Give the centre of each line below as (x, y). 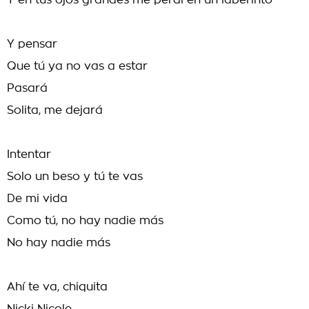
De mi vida (37, 199)
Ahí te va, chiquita (57, 287)
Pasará (27, 88)
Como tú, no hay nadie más (85, 221)
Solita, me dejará (55, 110)
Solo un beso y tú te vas (75, 177)
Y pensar (32, 44)
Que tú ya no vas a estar (77, 66)
